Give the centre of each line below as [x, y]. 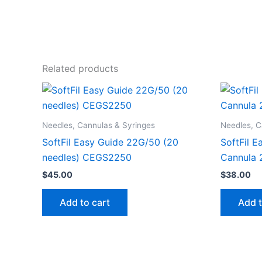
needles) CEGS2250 [87, 157]
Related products [80, 68]
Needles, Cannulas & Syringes [99, 125]
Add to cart [85, 202]
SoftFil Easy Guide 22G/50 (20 [110, 142]
